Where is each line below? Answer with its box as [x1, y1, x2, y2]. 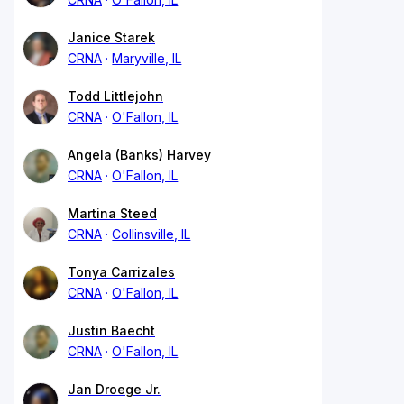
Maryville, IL [112, 50, 182, 66]
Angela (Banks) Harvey [68, 146, 211, 162]
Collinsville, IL [112, 225, 191, 242]
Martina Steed [68, 205, 157, 221]
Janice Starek [68, 29, 155, 45]
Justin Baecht [68, 322, 155, 338]
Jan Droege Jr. [68, 381, 161, 397]
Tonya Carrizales [68, 263, 175, 280]
